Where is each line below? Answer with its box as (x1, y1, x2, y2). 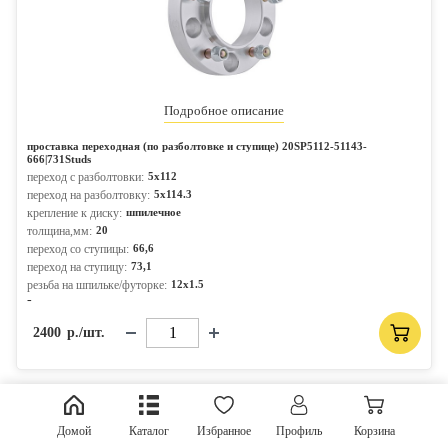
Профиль (276, 424, 322, 438)
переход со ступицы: (27, 242, 129, 256)
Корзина (353, 424, 395, 438)
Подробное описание (164, 103, 284, 118)
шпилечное (126, 206, 181, 218)
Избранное (197, 424, 251, 438)
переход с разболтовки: (27, 170, 144, 184)
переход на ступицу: (27, 260, 127, 274)
